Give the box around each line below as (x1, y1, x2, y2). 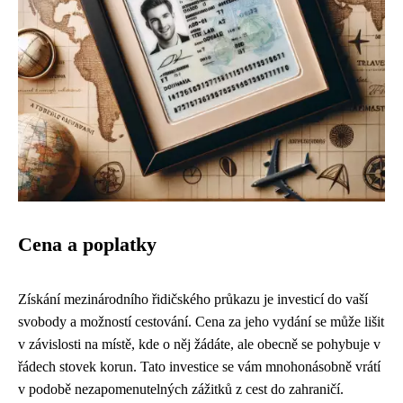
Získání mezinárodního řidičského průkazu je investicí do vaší (18, 291, 368, 307)
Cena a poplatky (18, 234, 157, 255)
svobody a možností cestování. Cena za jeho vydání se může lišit (18, 314, 384, 329)
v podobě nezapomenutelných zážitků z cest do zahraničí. (18, 381, 344, 397)
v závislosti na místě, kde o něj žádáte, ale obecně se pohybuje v (18, 336, 381, 352)
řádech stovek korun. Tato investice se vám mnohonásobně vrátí (18, 359, 381, 374)
